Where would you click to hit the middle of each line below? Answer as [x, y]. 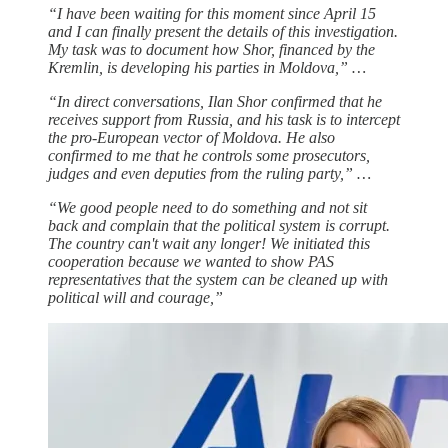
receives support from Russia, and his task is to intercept [224, 120]
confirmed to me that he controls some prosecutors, [209, 156]
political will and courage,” [135, 298]
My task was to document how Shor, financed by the [211, 50]
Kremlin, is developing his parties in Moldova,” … [207, 68]
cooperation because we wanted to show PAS [191, 262]
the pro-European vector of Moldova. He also [191, 138]
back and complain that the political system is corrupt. [219, 226]
